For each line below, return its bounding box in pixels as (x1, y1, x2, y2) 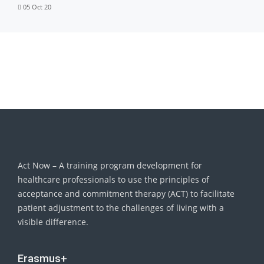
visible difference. (18, 216, 88, 227)
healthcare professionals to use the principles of (18, 174, 209, 185)
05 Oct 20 (23, 2, 51, 11)
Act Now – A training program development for (18, 160, 202, 171)
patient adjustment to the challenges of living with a (18, 202, 224, 213)
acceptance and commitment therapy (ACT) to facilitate (18, 188, 235, 199)
